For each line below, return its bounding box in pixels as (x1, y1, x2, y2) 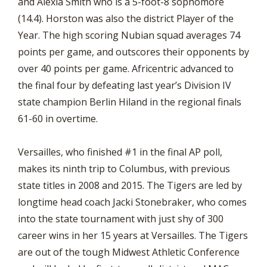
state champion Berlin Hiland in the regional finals (18, 95, 241, 108)
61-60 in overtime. (18, 112, 98, 125)
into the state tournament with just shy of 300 (18, 212, 223, 225)
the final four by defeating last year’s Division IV (18, 79, 231, 92)
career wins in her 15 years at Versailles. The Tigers (18, 229, 248, 242)
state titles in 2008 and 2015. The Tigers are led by (18, 179, 242, 192)
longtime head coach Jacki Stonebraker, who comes (18, 195, 247, 209)
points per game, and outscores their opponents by (18, 45, 249, 58)
